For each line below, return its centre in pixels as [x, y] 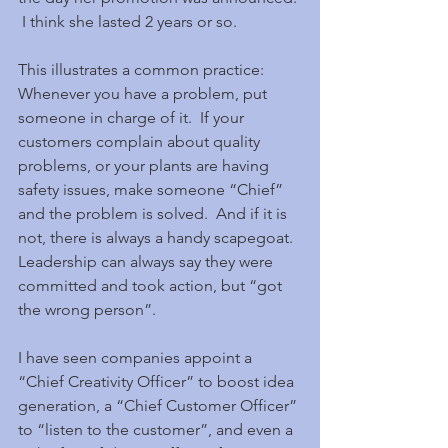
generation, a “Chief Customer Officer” [159, 405]
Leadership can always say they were [147, 261]
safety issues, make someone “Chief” [152, 189]
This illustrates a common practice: [145, 69]
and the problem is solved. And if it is [154, 213]
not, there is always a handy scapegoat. [159, 237]
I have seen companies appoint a [137, 357]
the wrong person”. [87, 309]
